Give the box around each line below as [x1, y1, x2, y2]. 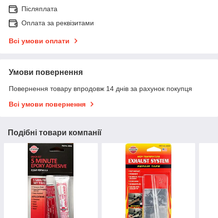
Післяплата [21, 5, 57, 13]
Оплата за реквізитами [21, 19, 94, 27]
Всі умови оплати [9, 37, 70, 45]
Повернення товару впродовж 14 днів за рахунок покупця [9, 85, 192, 93]
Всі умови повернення [9, 100, 86, 109]
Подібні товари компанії [8, 128, 102, 137]
